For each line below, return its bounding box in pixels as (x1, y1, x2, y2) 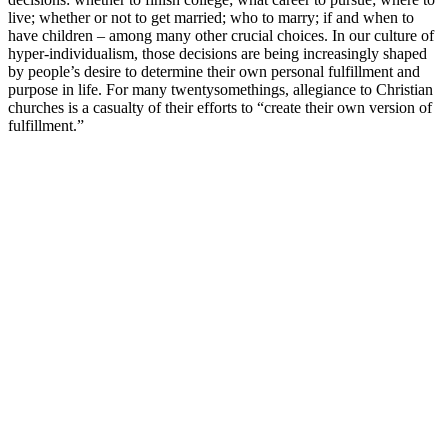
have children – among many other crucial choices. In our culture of (8, 27, 434, 45)
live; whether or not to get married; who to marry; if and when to (8, 9, 414, 27)
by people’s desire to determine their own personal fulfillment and (8, 63, 420, 81)
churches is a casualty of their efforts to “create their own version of (8, 99, 432, 117)
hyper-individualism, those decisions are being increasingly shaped (8, 45, 427, 63)
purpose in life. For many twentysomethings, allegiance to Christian (8, 81, 433, 99)
